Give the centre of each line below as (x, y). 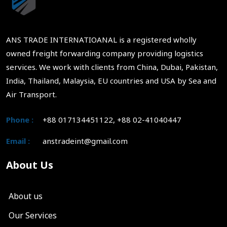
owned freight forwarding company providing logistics (105, 53)
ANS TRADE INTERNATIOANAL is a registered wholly (101, 40)
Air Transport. (31, 94)
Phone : (20, 120)
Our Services (33, 216)
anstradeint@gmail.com (85, 141)
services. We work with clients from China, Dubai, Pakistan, (112, 67)
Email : (18, 141)
